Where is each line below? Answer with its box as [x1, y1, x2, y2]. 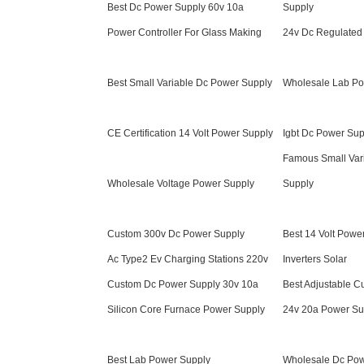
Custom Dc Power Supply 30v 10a [107, 279, 258, 290]
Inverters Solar [283, 253, 347, 265]
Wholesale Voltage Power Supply [107, 178, 254, 189]
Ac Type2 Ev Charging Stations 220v [107, 253, 268, 265]
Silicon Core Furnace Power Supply [107, 304, 265, 315]
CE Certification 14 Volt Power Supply [107, 128, 273, 139]
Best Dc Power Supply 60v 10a [107, 2, 244, 13]
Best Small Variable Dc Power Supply [107, 77, 272, 89]
